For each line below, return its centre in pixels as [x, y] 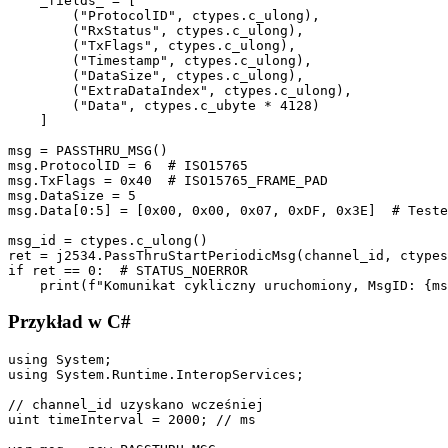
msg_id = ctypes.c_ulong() [108, 240]
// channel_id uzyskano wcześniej [136, 405]
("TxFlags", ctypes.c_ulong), [152, 45]
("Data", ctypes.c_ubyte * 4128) [164, 105]
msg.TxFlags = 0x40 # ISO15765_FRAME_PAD [168, 180]
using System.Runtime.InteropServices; [156, 375]
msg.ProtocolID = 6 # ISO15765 [128, 165]
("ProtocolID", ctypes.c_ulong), [164, 15]
